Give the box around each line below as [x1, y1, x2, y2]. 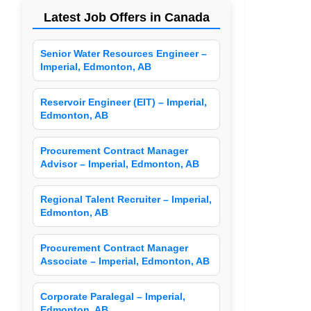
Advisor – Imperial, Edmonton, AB [40, 158, 200, 170]
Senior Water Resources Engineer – [40, 48, 208, 60]
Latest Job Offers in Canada [43, 10, 210, 25]
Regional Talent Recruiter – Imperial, [40, 194, 212, 205]
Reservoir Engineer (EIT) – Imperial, [40, 96, 208, 108]
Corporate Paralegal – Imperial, [40, 291, 186, 303]
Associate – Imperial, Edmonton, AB [40, 255, 210, 267]
